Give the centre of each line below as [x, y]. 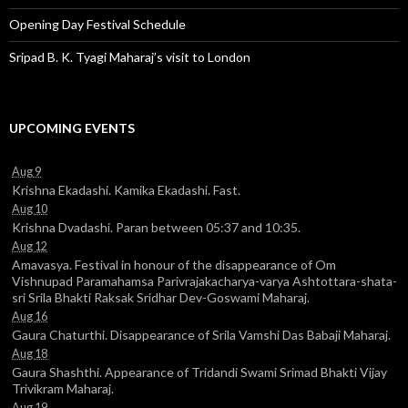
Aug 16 [30, 316]
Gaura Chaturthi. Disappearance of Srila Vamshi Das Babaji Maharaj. [201, 334]
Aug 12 [30, 246]
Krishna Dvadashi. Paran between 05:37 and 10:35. [156, 227]
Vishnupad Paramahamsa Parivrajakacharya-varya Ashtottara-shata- [204, 280]
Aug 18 [30, 353]
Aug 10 [30, 209]
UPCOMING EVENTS [72, 127]
